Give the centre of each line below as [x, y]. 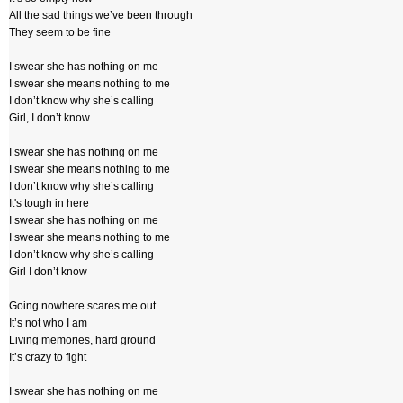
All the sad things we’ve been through [101, 15]
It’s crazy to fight [48, 357]
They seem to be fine [60, 32]
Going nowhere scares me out [82, 306]
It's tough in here [49, 203]
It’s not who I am [48, 323]
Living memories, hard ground [82, 340]
